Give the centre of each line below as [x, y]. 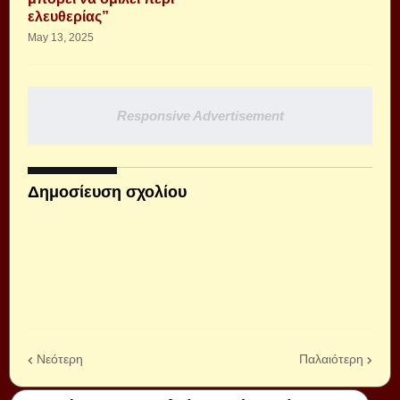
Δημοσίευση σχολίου [107, 192]
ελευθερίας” [68, 16]
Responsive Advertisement [200, 115]
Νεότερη [60, 359]
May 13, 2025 [61, 37]
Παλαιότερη [331, 359]
